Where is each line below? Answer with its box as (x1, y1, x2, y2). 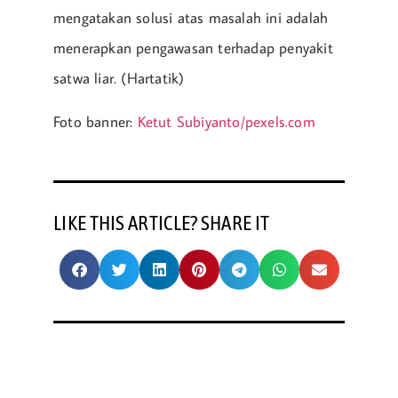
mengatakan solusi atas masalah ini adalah (53, 8, 329, 28)
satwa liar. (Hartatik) (53, 68, 185, 89)
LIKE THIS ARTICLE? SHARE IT (53, 211, 270, 235)
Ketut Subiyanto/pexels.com (137, 111, 321, 131)
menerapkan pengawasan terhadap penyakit (53, 38, 333, 59)
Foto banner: (53, 111, 138, 131)
